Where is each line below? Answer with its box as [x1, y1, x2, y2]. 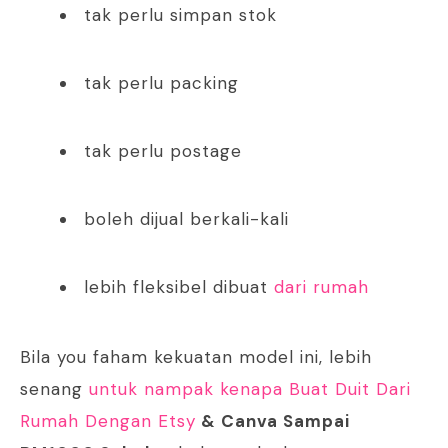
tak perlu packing [84, 72, 239, 95]
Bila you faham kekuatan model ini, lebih [20, 346, 372, 369]
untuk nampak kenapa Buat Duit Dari [89, 378, 411, 401]
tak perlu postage [84, 140, 242, 163]
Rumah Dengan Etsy [20, 410, 196, 433]
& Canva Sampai [196, 410, 350, 433]
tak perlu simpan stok [84, 4, 277, 27]
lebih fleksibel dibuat [84, 276, 274, 299]
